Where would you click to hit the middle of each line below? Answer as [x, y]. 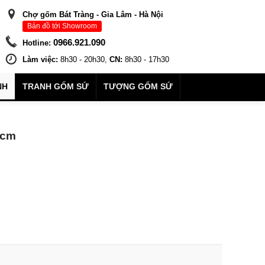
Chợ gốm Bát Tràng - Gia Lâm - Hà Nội [93, 14]
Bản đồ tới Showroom [62, 26]
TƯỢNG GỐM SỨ [138, 86]
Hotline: [36, 43]
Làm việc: [40, 59]
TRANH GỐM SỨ [56, 86]
